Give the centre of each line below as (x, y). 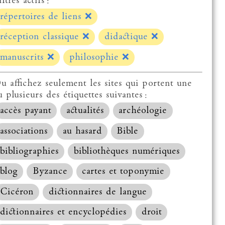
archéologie (143, 111)
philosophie (95, 57)
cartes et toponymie (123, 172)
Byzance (50, 172)
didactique (128, 37)
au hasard (82, 131)
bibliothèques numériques (127, 152)
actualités (85, 111)
